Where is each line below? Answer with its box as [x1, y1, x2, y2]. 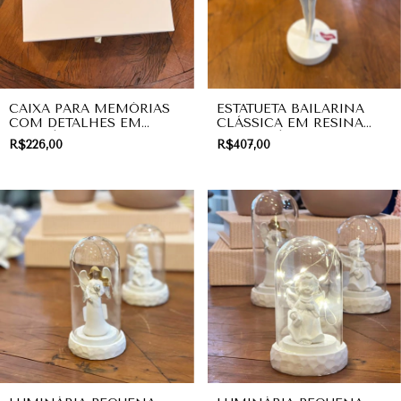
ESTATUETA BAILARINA [216, 100, 364, 116]
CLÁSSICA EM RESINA [216, 115, 363, 131]
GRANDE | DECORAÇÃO [216, 129, 371, 145]
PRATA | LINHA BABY [9, 129, 144, 145]
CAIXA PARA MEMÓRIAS [9, 100, 170, 116]
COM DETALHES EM [9, 115, 141, 131]
